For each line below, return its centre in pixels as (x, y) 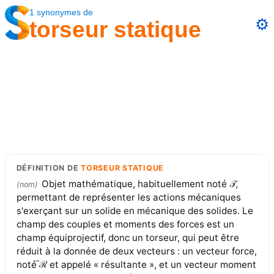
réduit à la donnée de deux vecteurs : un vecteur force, (136, 251)
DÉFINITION (41, 168)
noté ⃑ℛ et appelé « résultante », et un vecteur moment (136, 265)
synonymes (58, 12)
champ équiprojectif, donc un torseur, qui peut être (128, 238)
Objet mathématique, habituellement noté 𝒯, (139, 184)
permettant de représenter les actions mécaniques (128, 198)
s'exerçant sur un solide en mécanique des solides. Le (135, 211)
